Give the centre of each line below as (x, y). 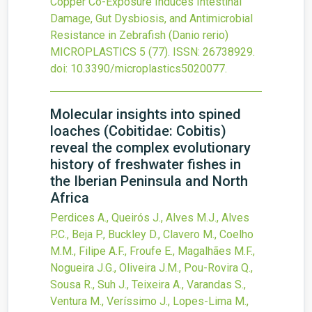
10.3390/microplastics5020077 (148, 69)
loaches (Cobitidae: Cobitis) (138, 131)
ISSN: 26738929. (214, 52)
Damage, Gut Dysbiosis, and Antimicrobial (151, 18)
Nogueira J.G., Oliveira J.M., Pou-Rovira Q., (151, 268)
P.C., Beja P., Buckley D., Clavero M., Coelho (152, 234)
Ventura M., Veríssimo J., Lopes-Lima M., (149, 301)
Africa (70, 198)
